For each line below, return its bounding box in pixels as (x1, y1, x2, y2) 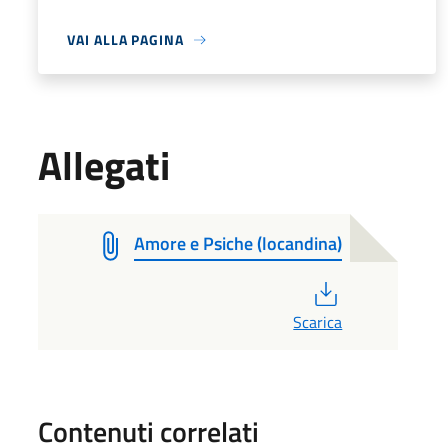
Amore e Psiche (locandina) (134, 230, 343, 257)
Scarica (293, 310, 343, 334)
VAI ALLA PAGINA (67, 29, 184, 50)
